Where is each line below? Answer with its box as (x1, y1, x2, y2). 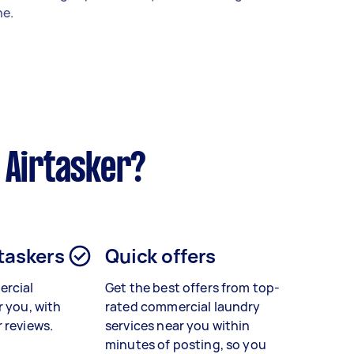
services (105, 317, 155, 335)
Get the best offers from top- (105, 279, 281, 297)
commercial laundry (140, 298, 261, 316)
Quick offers (105, 243, 217, 269)
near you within (154, 317, 250, 335)
